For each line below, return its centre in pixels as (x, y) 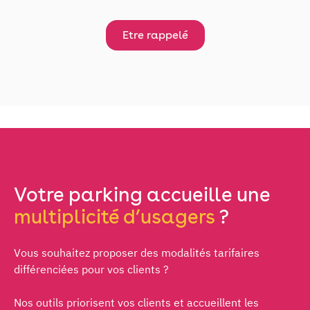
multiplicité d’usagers (114, 216)
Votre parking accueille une (142, 194)
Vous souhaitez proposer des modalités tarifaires (137, 252)
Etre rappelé (155, 35)
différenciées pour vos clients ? (91, 269)
